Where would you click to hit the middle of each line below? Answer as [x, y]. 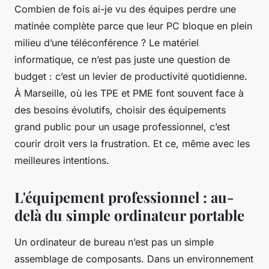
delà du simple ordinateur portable [129, 215]
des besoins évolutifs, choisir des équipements [120, 110]
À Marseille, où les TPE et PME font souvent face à [129, 93]
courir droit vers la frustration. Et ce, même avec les [132, 144]
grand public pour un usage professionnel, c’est [122, 127]
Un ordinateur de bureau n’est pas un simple [114, 242]
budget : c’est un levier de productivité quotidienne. [131, 77]
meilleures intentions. [62, 161]
